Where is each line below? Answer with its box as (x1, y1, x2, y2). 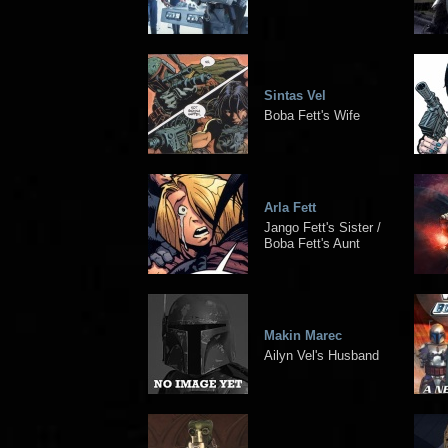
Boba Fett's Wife (264, 107, 360, 123)
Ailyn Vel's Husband (264, 347, 379, 363)
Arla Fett (264, 199, 316, 215)
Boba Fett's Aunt (264, 235, 360, 251)
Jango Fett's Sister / (264, 219, 381, 235)
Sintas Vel (264, 87, 326, 103)
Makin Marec (264, 327, 342, 343)
